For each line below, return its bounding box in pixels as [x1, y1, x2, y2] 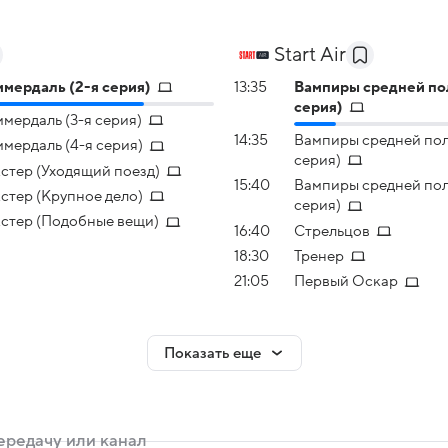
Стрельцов [294, 222, 370, 239]
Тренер [294, 248, 344, 265]
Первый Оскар [294, 273, 398, 290]
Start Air [274, 43, 346, 66]
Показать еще [163, 344, 261, 361]
